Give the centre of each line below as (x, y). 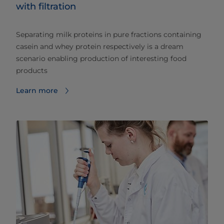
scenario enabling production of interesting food (101, 59)
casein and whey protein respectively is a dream (100, 47)
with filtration (46, 7)
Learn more (37, 91)
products (32, 71)
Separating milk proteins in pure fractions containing (109, 35)
